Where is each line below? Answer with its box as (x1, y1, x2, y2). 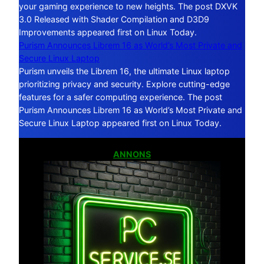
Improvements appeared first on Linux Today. (19, 27, 197, 37)
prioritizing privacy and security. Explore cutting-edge (19, 78, 230, 89)
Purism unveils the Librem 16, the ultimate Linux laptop (19, 65, 230, 76)
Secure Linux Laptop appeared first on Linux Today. (19, 117, 222, 128)
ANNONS (113, 149, 151, 160)
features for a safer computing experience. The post (19, 91, 222, 102)
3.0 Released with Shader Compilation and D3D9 (19, 14, 209, 24)
